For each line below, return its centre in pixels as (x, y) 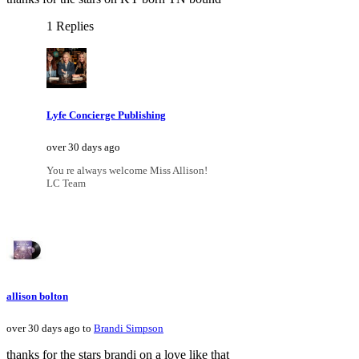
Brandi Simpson (129, 329)
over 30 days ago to (50, 329)
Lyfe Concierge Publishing (106, 115)
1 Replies (70, 26)
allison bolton (37, 296)
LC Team (66, 184)
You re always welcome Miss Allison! (127, 171)
